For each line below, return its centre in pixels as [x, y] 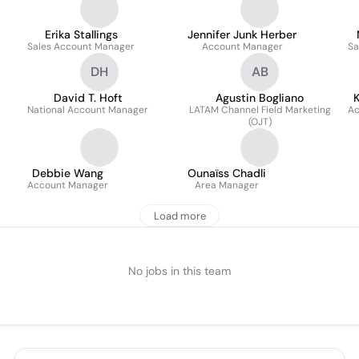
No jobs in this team [179, 271]
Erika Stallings [81, 34]
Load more [179, 216]
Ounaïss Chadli [227, 173]
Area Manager [227, 185]
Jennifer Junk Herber [242, 34]
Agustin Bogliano [260, 98]
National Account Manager [88, 110]
